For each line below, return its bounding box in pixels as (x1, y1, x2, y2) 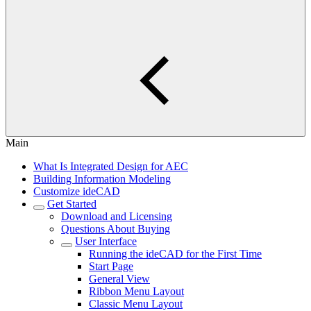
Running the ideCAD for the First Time (89, 248, 262, 260)
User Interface (75, 235, 137, 247)
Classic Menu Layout (89, 298, 183, 310)
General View (89, 273, 150, 285)
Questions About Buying (61, 223, 170, 235)
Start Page (89, 260, 133, 272)
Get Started (47, 198, 96, 210)
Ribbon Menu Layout (89, 285, 184, 297)
